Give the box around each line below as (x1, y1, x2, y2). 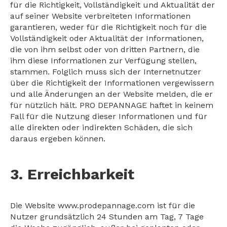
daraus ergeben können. (10, 134, 105, 143)
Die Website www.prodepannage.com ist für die (10, 201, 195, 210)
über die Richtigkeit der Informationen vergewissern (10, 78, 214, 88)
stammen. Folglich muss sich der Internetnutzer (10, 67, 201, 77)
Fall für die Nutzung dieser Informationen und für (10, 111, 207, 121)
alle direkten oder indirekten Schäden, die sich (10, 123, 193, 132)
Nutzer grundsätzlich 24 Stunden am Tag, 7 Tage (10, 212, 204, 221)
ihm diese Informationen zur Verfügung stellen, (10, 56, 197, 65)
